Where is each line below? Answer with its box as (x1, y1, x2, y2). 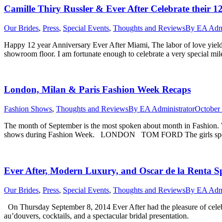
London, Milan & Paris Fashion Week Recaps (4, 84, 191, 95)
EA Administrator (140, 105, 195, 113)
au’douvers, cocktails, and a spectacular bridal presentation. (4, 211, 201, 220)
